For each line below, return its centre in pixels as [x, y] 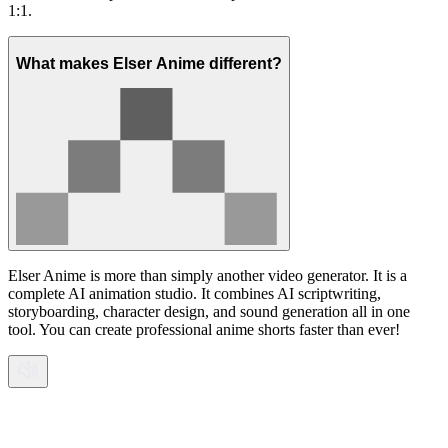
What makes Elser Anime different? [149, 63]
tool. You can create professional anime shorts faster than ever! [204, 329]
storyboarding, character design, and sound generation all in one [209, 311]
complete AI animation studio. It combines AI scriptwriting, [194, 293]
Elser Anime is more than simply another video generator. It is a [207, 275]
